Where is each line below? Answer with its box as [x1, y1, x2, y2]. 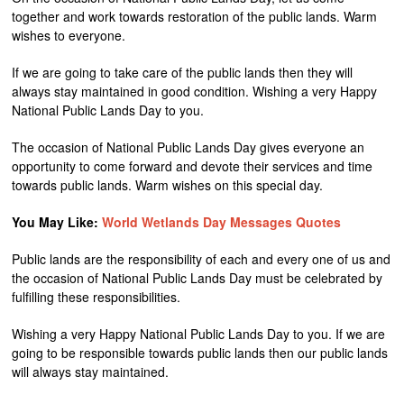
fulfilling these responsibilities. [12, 288, 181, 306]
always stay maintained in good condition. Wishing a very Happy [12, 82, 378, 100]
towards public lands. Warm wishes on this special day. [12, 176, 324, 194]
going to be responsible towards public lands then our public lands [12, 344, 389, 362]
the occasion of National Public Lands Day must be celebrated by [12, 269, 383, 287]
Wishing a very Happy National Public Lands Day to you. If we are [12, 325, 386, 343]
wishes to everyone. [12, 26, 126, 44]
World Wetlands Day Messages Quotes [102, 213, 342, 231]
